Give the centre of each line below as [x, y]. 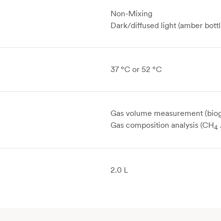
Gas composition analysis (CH [162, 125]
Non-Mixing [131, 14]
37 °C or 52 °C [136, 70]
